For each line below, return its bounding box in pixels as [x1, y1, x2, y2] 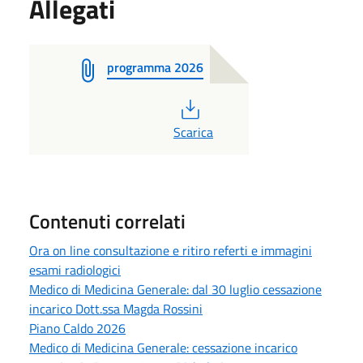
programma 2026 [107, 57, 203, 77]
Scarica [173, 122, 213, 142]
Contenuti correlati [29, 206, 186, 236]
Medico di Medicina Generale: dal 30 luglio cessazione [29, 279, 322, 299]
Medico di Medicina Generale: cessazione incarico [29, 337, 297, 357]
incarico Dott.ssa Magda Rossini [29, 298, 203, 318]
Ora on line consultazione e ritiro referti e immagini [29, 240, 312, 260]
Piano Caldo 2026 [29, 318, 126, 338]
